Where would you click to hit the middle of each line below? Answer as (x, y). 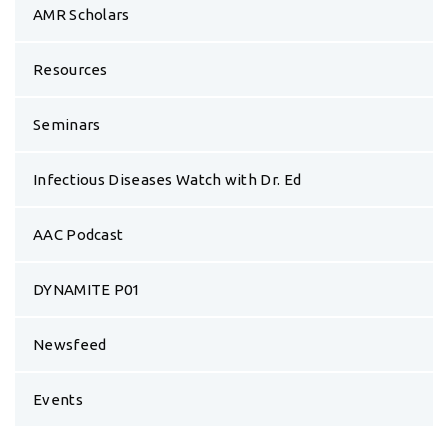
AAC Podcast (78, 103)
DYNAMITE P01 (87, 158)
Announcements (108, 398)
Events (58, 268)
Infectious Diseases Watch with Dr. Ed (167, 48)
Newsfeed (70, 213)
